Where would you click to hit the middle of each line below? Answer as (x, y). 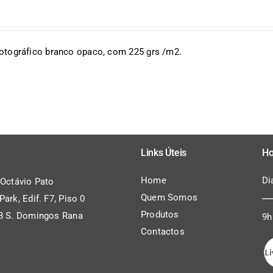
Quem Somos (169, 197)
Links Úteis (164, 152)
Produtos (160, 214)
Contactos (162, 231)
